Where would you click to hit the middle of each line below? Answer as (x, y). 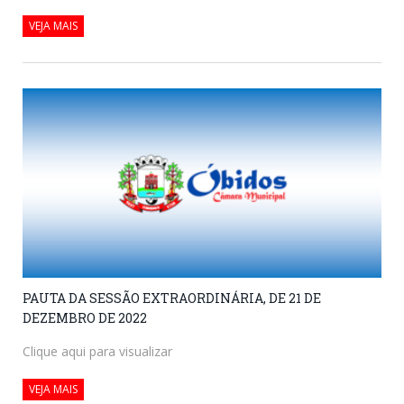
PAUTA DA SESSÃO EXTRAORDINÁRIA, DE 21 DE (172, 298)
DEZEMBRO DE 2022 (85, 317)
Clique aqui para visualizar (97, 351)
